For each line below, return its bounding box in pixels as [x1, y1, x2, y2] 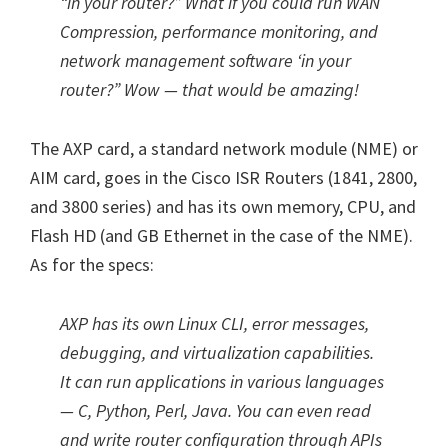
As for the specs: [30, 253, 154, 276]
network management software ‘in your [60, 49, 351, 72]
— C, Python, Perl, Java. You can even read [60, 399, 371, 422]
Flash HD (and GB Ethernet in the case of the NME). [30, 224, 413, 247]
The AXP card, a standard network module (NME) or [30, 137, 418, 160]
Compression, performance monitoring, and [60, 20, 378, 43]
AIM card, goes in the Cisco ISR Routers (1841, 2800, [30, 166, 417, 189]
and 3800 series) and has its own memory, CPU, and [30, 195, 416, 218]
